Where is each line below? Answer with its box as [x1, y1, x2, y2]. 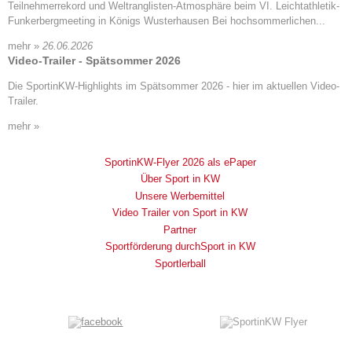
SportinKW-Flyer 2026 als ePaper [104, 156, 256, 168]
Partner [163, 223, 196, 236]
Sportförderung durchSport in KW [104, 240, 255, 253]
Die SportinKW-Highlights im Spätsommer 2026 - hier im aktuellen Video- [8, 79, 339, 92]
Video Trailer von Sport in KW [112, 207, 247, 219]
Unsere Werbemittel [135, 189, 225, 202]
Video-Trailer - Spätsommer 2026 [8, 53, 181, 67]
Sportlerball [154, 257, 206, 269]
